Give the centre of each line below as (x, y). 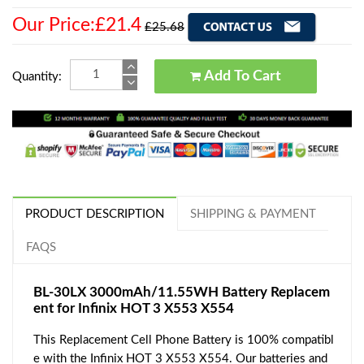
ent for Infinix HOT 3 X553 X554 (134, 309)
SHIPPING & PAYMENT (253, 214)
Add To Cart (266, 76)
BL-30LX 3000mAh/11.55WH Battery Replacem (182, 292)
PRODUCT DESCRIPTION (95, 214)
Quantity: (37, 76)
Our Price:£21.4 (77, 25)
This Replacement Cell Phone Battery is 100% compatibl (184, 340)
